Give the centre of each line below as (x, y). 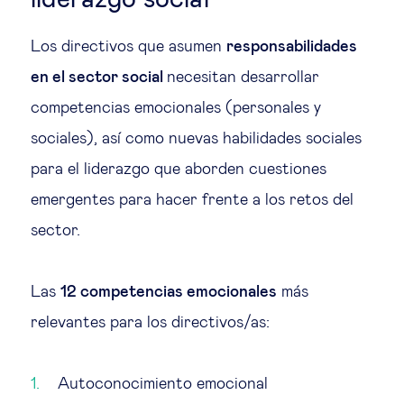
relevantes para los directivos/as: (150, 322)
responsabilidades (292, 46)
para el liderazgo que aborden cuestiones (179, 169)
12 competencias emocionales (169, 292)
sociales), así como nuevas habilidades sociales (196, 138)
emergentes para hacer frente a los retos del (192, 200)
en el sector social (99, 77)
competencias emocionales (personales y (176, 108)
